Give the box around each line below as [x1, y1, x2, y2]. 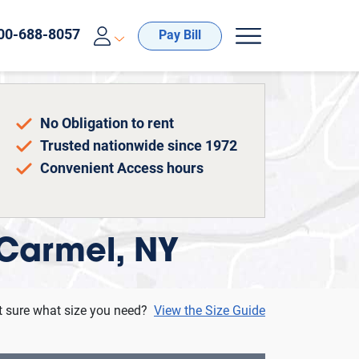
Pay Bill [159, 29, 201, 42]
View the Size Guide [154, 305, 265, 318]
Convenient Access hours [39, 162, 204, 177]
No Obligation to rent [39, 117, 174, 132]
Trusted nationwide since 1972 [39, 139, 237, 155]
